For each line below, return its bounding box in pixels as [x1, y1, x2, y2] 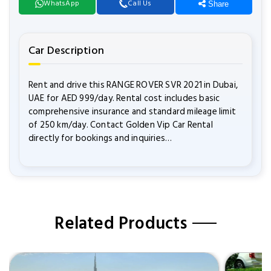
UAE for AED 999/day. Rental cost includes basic [28, 91, 220, 106]
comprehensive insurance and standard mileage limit [28, 104, 237, 119]
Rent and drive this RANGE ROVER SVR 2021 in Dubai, [28, 77, 238, 93]
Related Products [54, 210, 188, 237]
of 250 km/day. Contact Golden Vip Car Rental [28, 117, 213, 132]
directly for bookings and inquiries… [28, 131, 172, 146]
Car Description [28, 42, 104, 59]
